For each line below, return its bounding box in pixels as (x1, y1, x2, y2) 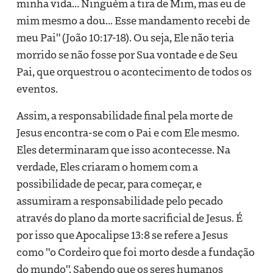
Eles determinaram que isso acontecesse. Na (16, 141, 230, 157)
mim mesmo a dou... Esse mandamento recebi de (16, 12, 250, 27)
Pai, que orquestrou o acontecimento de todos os (16, 63, 252, 79)
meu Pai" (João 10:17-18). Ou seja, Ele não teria (16, 29, 234, 44)
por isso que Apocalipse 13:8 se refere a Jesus (16, 227, 228, 242)
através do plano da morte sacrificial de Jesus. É (16, 210, 243, 225)
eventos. (16, 80, 58, 96)
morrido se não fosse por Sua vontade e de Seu (16, 46, 238, 62)
